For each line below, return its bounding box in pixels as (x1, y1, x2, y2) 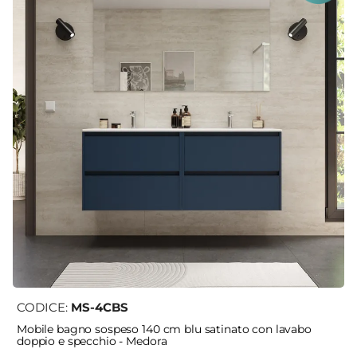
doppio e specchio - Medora (17, 334, 167, 349)
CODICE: (17, 300, 71, 316)
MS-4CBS (71, 300, 128, 316)
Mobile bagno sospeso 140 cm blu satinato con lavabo (17, 322, 312, 337)
